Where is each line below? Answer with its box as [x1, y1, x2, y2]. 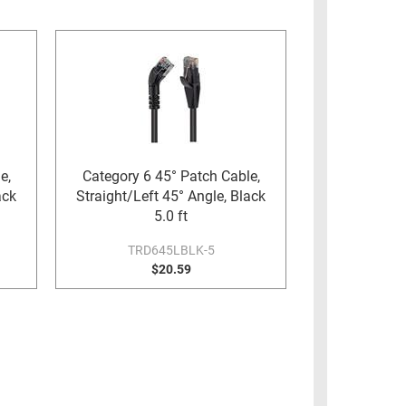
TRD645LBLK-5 [127, 243, 215, 258]
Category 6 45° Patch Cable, [82, 168, 260, 186]
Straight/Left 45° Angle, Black [76, 188, 266, 206]
